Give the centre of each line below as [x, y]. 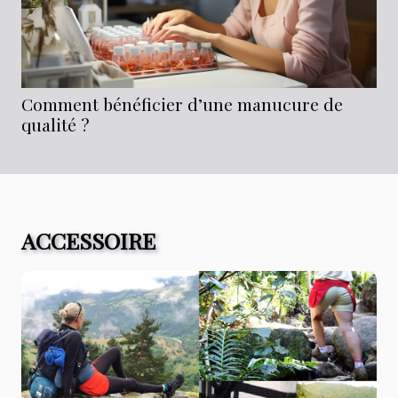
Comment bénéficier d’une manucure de [182, 104]
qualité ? [56, 125]
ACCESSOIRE [88, 241]
